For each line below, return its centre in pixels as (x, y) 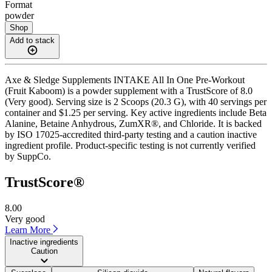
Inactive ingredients (44, 242)
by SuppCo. (28, 156)
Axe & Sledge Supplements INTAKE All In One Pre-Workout (125, 80)
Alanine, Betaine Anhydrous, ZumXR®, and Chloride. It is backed (133, 123)
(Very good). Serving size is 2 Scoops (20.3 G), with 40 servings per (136, 101)
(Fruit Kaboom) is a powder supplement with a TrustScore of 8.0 (129, 90)
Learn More (29, 229)
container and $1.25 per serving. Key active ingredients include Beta (136, 112)
